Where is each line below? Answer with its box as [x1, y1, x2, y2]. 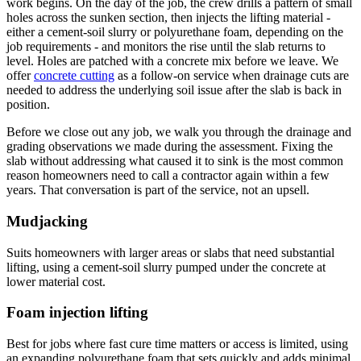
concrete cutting [34, 68, 114, 83]
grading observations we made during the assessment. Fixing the [6, 139, 333, 154]
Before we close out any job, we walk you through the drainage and [6, 125, 351, 139]
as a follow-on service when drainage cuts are [114, 68, 349, 83]
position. [6, 98, 50, 112]
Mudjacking [6, 213, 88, 230]
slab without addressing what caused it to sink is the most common [6, 154, 343, 168]
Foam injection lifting [6, 304, 148, 322]
